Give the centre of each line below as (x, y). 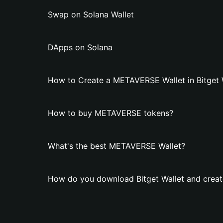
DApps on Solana (80, 47)
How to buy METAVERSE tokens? (111, 113)
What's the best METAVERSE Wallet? (116, 146)
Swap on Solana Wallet (91, 14)
